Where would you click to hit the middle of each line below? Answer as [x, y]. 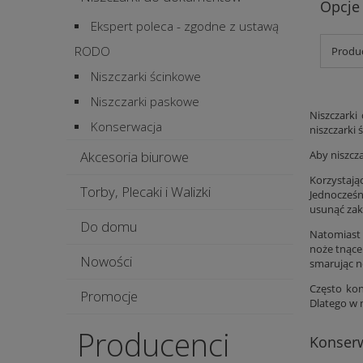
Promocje [109, 297]
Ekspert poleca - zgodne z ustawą [185, 27]
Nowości [106, 262]
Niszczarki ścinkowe [146, 77]
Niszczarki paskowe [145, 102]
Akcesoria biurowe [134, 157]
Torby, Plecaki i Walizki [145, 192]
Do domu [108, 227]
